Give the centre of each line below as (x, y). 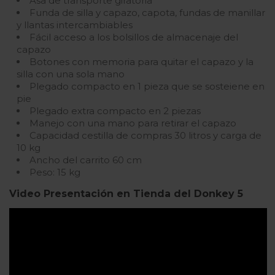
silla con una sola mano (71, 74)
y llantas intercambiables (75, 25)
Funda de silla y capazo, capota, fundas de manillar (147, 13)
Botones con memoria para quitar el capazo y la (141, 62)
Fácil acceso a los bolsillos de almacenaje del (134, 37)
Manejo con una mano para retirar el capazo (133, 123)
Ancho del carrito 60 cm (86, 160)
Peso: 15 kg (55, 172)
